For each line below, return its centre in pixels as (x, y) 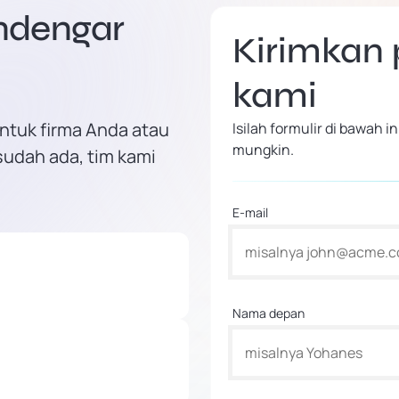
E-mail (250, 212)
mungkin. (263, 150)
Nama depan (269, 313)
